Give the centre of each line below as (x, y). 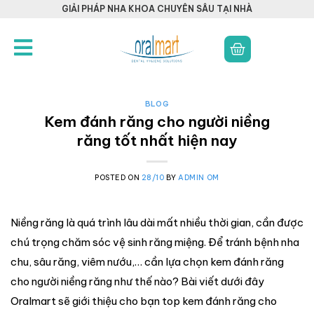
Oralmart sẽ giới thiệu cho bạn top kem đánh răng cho (144, 301)
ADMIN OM (199, 177)
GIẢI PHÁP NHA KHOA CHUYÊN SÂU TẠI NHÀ (157, 9)
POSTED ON (118, 177)
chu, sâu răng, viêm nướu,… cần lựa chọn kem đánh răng (147, 261)
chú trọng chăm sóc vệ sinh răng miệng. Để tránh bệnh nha (155, 242)
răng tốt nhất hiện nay (157, 140)
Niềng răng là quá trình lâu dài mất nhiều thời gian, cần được (157, 222)
